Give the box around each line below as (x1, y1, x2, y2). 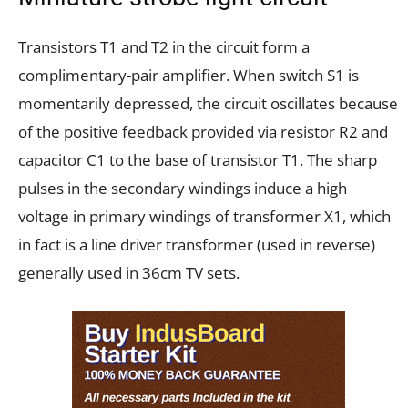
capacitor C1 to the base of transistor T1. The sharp (18, 148, 377, 170)
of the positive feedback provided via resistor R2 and (18, 120, 388, 142)
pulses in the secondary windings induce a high (18, 177, 347, 199)
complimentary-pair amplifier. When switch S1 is (18, 64, 359, 86)
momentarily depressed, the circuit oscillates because (18, 92, 398, 114)
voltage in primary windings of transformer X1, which (18, 205, 391, 227)
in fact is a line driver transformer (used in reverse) (18, 233, 375, 255)
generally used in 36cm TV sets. (18, 261, 240, 283)
